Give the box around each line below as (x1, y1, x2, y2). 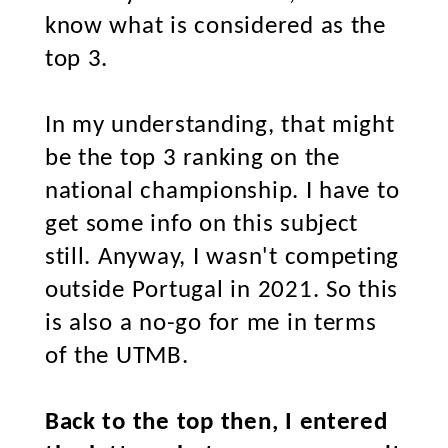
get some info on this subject (44, 212, 359, 237)
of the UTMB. (44, 344, 189, 369)
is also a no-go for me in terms (44, 311, 377, 336)
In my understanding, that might (44, 113, 395, 138)
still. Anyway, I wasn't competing (44, 245, 400, 270)
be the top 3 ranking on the (44, 146, 340, 171)
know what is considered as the (44, 14, 386, 39)
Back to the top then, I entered (44, 410, 388, 435)
